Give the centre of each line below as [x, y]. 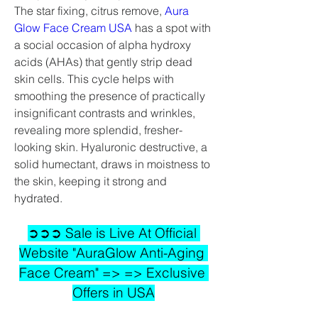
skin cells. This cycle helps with [94, 79]
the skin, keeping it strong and [91, 181]
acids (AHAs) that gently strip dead [103, 62]
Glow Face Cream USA [73, 28]
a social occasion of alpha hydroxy [103, 45]
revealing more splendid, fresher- [98, 130]
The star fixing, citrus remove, [89, 11]
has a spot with [171, 28]
